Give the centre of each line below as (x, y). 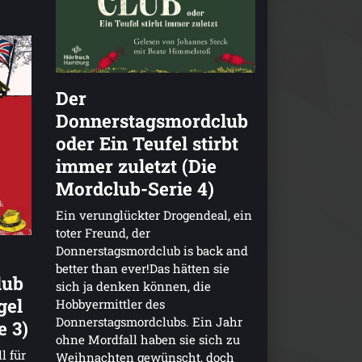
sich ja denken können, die (133, 286)
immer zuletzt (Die (136, 165)
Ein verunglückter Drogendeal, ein (154, 215)
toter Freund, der (103, 232)
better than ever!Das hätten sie (142, 268)
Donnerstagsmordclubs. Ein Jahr (149, 321)
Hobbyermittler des (110, 303)
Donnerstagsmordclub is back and (152, 250)
